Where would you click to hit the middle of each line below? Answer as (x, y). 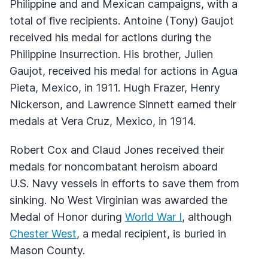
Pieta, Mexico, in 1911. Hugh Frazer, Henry (115, 87)
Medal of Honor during (67, 217)
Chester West (43, 233)
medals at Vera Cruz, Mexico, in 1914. (103, 121)
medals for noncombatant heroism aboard (114, 166)
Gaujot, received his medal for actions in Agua (124, 71)
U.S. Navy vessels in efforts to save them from (124, 183)
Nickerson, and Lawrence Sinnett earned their (123, 104)
